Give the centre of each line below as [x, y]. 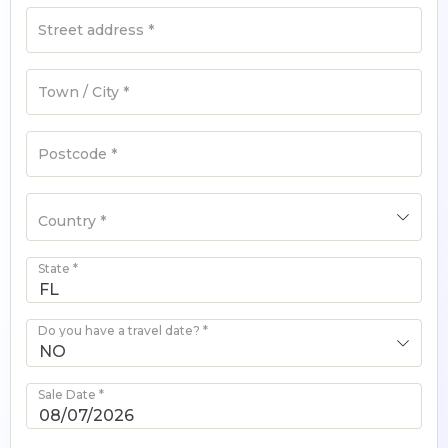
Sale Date [68, 394]
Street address [93, 30]
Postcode [74, 154]
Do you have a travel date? [120, 330]
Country [69, 221]
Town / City [80, 92]
